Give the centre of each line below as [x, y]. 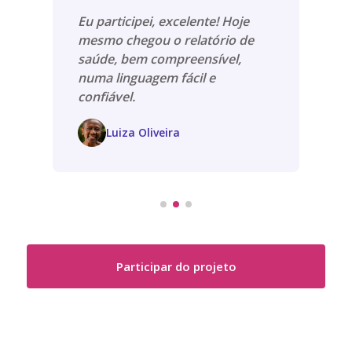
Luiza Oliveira [143, 133]
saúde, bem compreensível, [159, 59]
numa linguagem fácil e [147, 78]
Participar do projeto [176, 267]
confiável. [106, 97]
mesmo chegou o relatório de [166, 40]
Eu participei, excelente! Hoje [163, 22]
